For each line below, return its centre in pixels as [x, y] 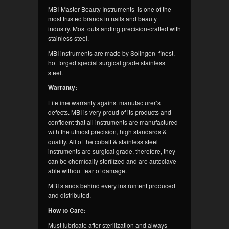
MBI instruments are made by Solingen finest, [111, 53]
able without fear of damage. [87, 171]
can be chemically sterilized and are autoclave [112, 161]
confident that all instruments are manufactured [113, 122]
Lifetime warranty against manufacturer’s [104, 103]
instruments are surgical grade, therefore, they [112, 151]
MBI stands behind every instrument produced [112, 186]
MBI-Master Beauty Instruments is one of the [110, 9]
